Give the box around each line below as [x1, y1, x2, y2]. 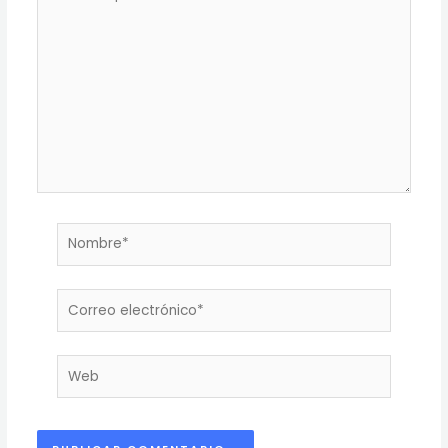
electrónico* [55, 316, 140, 336]
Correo [55, 291, 104, 311]
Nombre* [55, 225, 117, 245]
